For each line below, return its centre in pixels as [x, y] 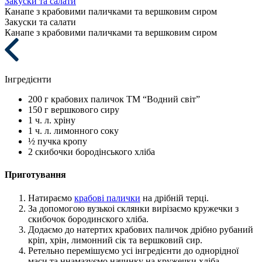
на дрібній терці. [175, 198]
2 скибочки [51, 152]
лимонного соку [86, 131]
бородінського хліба [115, 152]
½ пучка [44, 141]
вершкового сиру [85, 110]
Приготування [35, 175]
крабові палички [107, 198]
